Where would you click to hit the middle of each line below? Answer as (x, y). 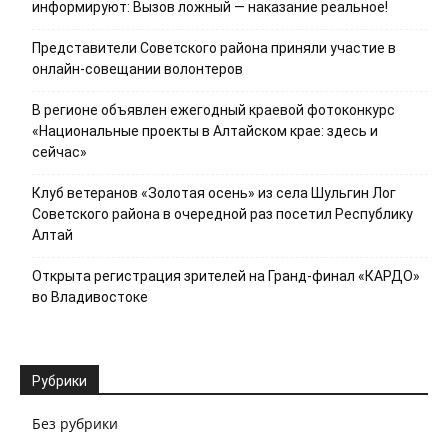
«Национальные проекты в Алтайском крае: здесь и (205, 131)
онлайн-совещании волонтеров (137, 69)
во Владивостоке (90, 297)
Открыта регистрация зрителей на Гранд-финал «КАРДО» (226, 276)
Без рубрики (75, 424)
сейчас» (59, 152)
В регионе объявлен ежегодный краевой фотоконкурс (213, 110)
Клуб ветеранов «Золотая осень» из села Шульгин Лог (214, 193)
